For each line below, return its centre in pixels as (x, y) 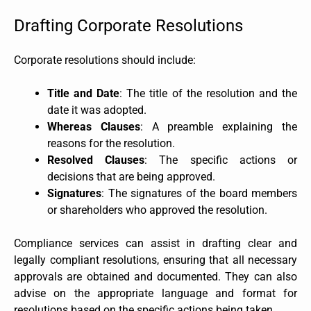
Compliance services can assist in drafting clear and (155, 243)
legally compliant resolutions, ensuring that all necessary (155, 260)
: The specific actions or (221, 160)
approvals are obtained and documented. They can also (155, 276)
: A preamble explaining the (219, 126)
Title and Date (84, 93)
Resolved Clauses (96, 160)
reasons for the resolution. (111, 143)
